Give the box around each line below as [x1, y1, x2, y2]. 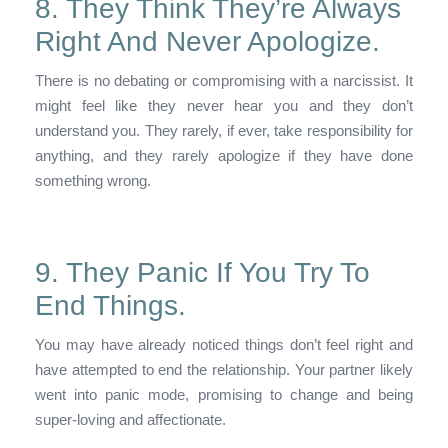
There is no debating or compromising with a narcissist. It [35, 71, 413, 89]
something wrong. [35, 171, 151, 189]
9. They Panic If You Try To [35, 256, 370, 288]
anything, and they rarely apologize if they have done [35, 146, 413, 164]
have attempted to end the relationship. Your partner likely [35, 360, 413, 378]
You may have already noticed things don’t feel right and [35, 335, 413, 353]
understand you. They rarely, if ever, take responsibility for [35, 121, 413, 139]
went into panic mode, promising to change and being [35, 385, 413, 403]
